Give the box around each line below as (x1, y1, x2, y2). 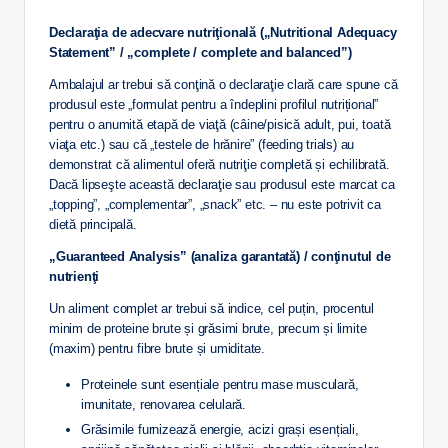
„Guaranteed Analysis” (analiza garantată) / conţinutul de (49, 248, 391, 264)
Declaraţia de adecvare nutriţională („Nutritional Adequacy (49, 24, 397, 40)
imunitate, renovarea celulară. (81, 396, 247, 412)
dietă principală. (49, 216, 137, 232)
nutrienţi (49, 268, 100, 284)
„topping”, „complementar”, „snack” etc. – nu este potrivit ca (49, 196, 381, 212)
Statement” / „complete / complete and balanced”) (49, 44, 352, 60)
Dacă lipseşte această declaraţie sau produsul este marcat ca (49, 176, 395, 192)
